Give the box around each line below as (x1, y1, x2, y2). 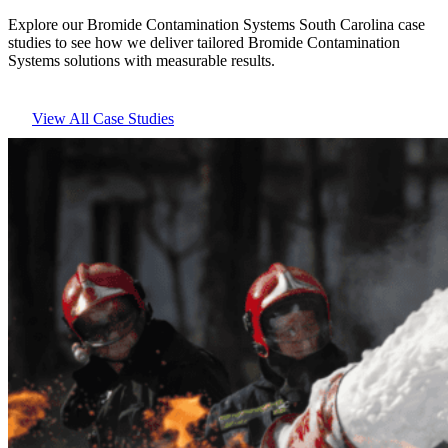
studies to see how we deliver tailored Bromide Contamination (8, 34, 400, 52)
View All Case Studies (32, 110, 174, 128)
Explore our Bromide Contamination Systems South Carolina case (8, 16, 425, 34)
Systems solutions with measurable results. (8, 52, 275, 70)
